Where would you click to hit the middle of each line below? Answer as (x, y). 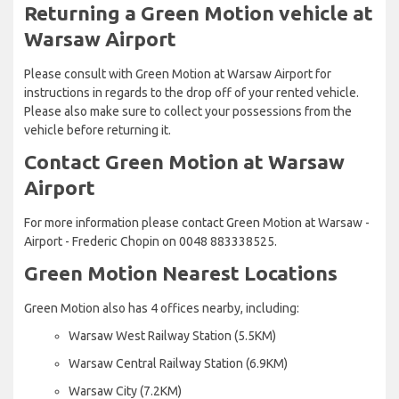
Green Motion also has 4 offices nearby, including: (162, 308)
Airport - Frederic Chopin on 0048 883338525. (151, 241)
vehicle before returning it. (98, 130)
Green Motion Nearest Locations (181, 273)
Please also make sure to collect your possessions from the (188, 111)
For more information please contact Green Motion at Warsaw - (197, 222)
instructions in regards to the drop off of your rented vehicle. (191, 92)
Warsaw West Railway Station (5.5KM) (172, 335)
